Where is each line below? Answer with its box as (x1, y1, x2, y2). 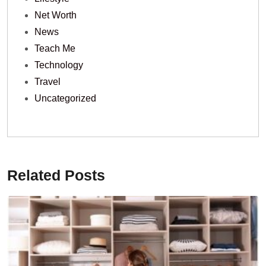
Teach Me (34, 43, 75, 54)
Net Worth (34, 10, 77, 21)
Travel (34, 77, 61, 87)
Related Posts (7, 167, 105, 184)
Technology (34, 60, 83, 71)
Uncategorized (34, 93, 96, 104)
